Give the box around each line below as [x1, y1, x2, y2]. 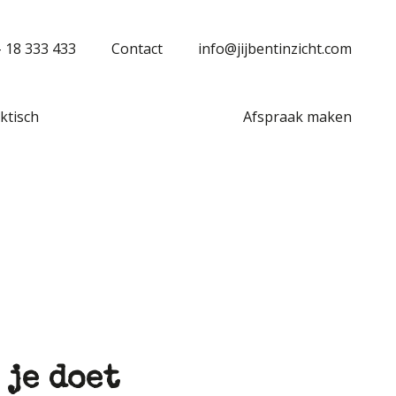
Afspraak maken [243, 107, 352, 126]
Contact [111, 39, 163, 58]
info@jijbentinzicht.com [198, 39, 352, 58]
